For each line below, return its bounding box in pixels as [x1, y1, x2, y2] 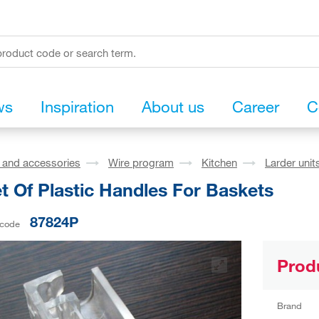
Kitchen [202, 156, 237, 169]
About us [142, 97, 204, 117]
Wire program [108, 156, 174, 169]
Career [232, 97, 279, 117]
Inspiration [41, 97, 114, 117]
